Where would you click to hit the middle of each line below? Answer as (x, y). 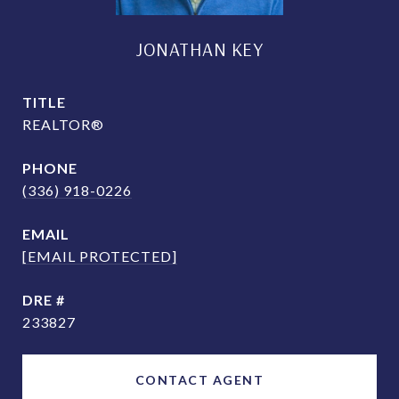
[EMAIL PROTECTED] (100, 256)
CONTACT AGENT (199, 380)
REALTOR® (63, 124)
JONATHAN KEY (199, 49)
